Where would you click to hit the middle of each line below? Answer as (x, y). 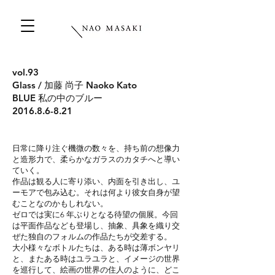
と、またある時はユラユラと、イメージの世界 (96, 259)
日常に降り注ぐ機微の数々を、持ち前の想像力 (96, 148)
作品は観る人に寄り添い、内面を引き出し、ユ (96, 181)
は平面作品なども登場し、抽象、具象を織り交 (96, 226)
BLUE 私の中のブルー (57, 98)
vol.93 (25, 72)
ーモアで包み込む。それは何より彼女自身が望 (96, 192)
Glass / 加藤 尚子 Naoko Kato (79, 85)
